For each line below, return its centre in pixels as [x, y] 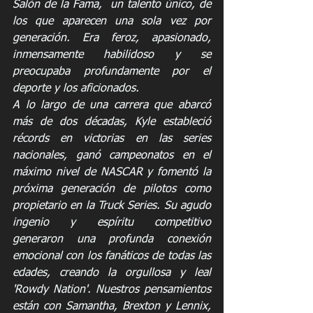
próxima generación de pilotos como [112, 189]
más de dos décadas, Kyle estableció [112, 122]
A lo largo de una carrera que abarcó [112, 105]
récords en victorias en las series [112, 139]
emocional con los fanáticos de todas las [112, 256]
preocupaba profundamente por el [112, 72]
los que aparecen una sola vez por [112, 21]
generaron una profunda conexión [112, 239]
